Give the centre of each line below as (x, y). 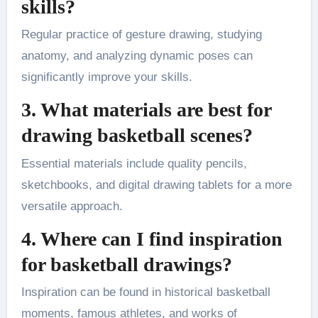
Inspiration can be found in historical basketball (146, 292)
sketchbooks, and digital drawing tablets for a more (156, 185)
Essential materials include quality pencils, (134, 163)
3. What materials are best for (146, 110)
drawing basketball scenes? (137, 136)
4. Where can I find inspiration (152, 238)
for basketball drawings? (126, 264)
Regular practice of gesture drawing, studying (141, 35)
